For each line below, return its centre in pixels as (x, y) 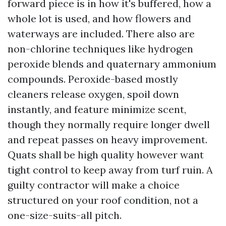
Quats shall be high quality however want (106, 155)
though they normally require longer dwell (109, 124)
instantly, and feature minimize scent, (97, 109)
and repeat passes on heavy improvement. (107, 139)
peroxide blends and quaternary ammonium (112, 64)
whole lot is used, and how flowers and (99, 18)
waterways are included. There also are (101, 34)
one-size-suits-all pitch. (65, 215)
